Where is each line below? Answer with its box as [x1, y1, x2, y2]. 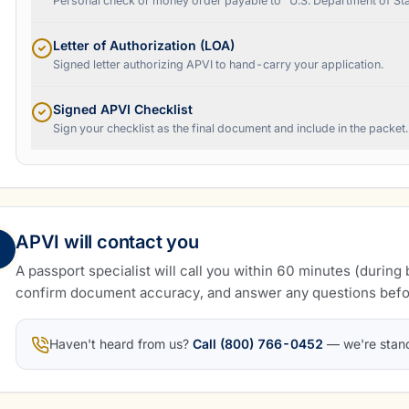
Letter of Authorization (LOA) [53, 37, 235, 53]
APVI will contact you [16, 231, 199, 253]
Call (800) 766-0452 [193, 336, 323, 351]
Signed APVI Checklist [53, 101, 193, 117]
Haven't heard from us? [49, 336, 189, 351]
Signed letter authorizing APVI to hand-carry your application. [53, 58, 383, 71]
